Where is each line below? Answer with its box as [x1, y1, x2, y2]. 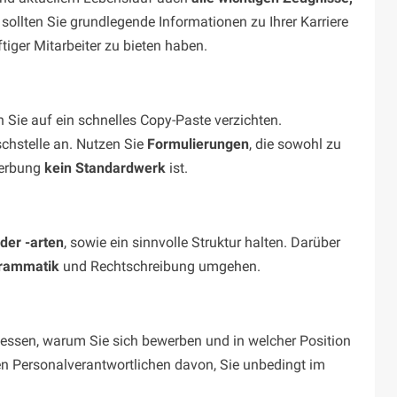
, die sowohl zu [249, 136, 341, 153]
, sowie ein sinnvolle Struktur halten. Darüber [64, 234, 340, 252]
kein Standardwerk [44, 160, 166, 177]
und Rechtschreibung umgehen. [59, 258, 264, 276]
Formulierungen [147, 136, 249, 153]
